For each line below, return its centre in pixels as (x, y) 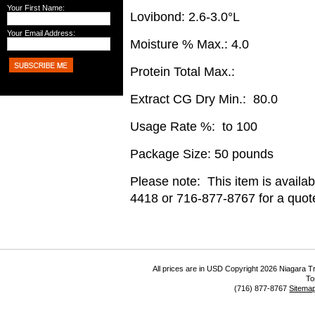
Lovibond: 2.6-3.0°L (185, 17)
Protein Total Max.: (184, 71)
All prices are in (180, 269)
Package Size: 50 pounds (202, 154)
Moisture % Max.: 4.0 (189, 44)
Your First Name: (36, 8)
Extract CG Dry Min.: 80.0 (204, 99)
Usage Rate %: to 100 (194, 126)
